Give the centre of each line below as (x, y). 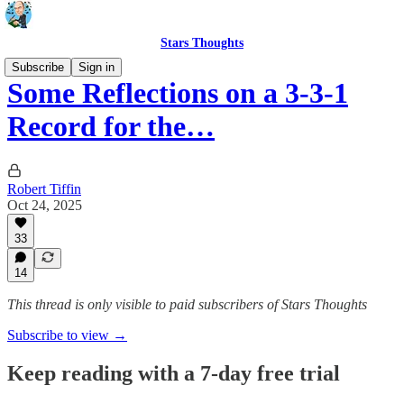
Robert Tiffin (44, 188)
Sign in (96, 67)
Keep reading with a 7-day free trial (174, 373)
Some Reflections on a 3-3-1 (178, 93)
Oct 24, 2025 (45, 205)
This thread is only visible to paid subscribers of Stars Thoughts (187, 304)
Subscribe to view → (67, 335)
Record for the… (111, 127)
